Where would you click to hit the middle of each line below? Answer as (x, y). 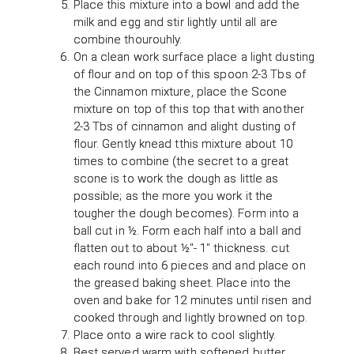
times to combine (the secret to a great (181, 162)
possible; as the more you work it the (173, 196)
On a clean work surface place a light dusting (194, 57)
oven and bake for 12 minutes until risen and (192, 301)
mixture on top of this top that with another (188, 109)
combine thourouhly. (128, 40)
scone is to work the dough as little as (176, 179)
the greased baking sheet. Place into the (182, 283)
